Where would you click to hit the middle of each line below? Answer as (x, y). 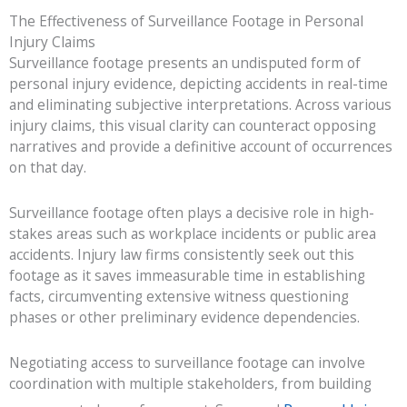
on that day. (48, 167)
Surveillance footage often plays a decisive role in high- (192, 212)
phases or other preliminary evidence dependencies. (184, 317)
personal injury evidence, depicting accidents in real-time (199, 83)
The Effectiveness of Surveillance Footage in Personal (186, 20)
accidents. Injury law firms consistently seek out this (182, 254)
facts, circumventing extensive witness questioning (179, 296)
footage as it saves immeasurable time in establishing (187, 275)
